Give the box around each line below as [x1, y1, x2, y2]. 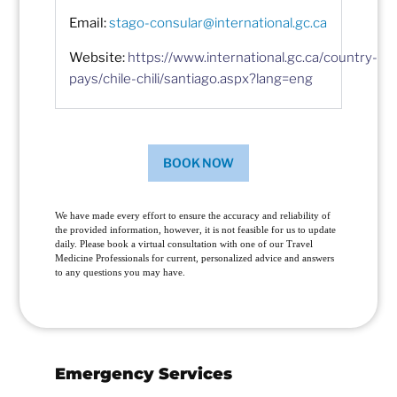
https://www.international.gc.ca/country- [128, 49, 378, 66]
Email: [69, 15, 107, 32]
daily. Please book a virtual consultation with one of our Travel [55, 238, 314, 250]
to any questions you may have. [55, 267, 186, 278]
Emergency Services [55, 363, 233, 384]
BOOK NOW [162, 155, 235, 171]
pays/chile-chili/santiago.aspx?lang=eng [69, 70, 314, 87]
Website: [69, 49, 128, 66]
